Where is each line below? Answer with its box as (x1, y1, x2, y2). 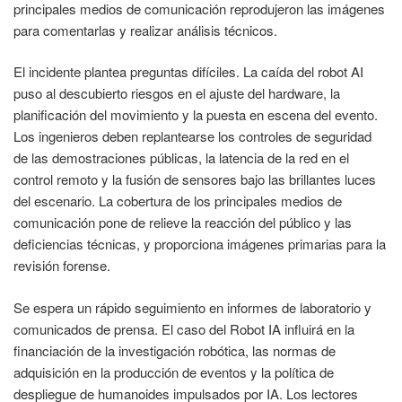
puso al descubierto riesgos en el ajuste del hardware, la (13, 83, 340, 103)
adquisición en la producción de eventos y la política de (13, 362, 334, 381)
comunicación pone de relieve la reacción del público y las (13, 213, 352, 232)
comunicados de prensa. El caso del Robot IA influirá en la (13, 319, 354, 338)
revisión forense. (13, 256, 110, 275)
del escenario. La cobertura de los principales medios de (13, 191, 342, 211)
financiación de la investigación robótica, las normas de (13, 340, 336, 360)
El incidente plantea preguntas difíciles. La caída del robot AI (13, 62, 363, 82)
